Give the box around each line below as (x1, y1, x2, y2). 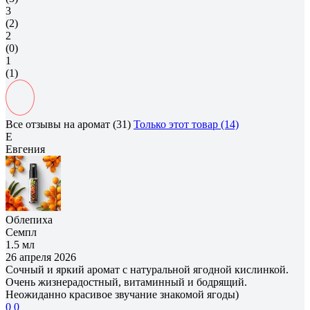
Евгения (6, 143, 45, 155)
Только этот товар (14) (134, 118, 239, 130)
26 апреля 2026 (6, 250, 76, 263)
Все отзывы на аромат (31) (6, 118, 131, 130)
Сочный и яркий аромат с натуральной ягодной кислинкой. (6, 263, 289, 275)
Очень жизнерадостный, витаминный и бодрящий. (6, 275, 247, 288)
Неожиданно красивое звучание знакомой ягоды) (6, 288, 239, 300)
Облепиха (6, 213, 53, 226)
